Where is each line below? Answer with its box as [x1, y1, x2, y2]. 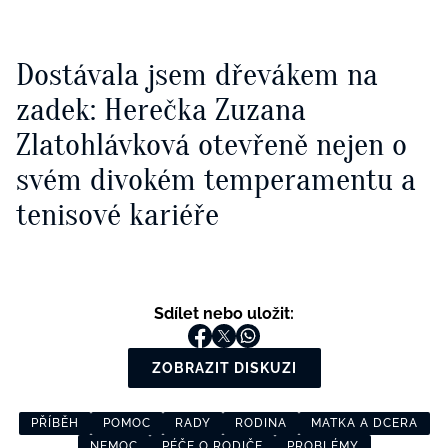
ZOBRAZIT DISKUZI [151, 360, 297, 377]
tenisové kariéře [16, 196, 219, 234]
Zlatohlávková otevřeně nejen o [16, 126, 407, 164]
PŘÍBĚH [30, 416, 79, 431]
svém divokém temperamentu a [16, 161, 416, 199]
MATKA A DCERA [310, 416, 418, 431]
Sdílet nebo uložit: [154, 304, 294, 324]
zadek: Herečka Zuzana [16, 91, 306, 129]
